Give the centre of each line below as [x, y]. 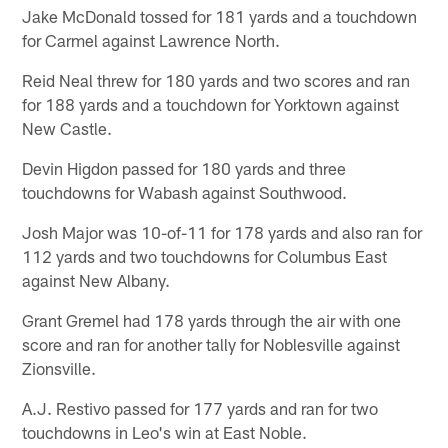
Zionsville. [59, 367]
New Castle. [67, 127]
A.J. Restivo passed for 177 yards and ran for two [200, 407]
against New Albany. [96, 279]
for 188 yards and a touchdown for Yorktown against [211, 103]
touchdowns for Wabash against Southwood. [185, 191]
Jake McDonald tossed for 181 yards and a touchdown [220, 15]
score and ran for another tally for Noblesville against [211, 343]
